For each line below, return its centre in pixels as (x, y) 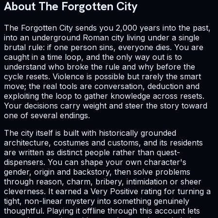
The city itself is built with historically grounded (90, 133)
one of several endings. (47, 116)
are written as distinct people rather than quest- (92, 153)
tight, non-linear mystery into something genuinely (97, 201)
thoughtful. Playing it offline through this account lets (102, 211)
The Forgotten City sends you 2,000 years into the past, (107, 28)
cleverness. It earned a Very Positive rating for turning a (107, 191)
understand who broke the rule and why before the (100, 67)
